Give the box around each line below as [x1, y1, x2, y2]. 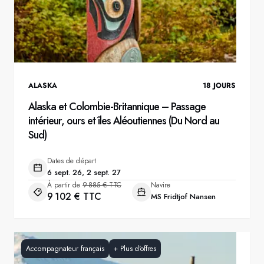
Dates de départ [47, 156, 96, 166]
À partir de [47, 180, 80, 190]
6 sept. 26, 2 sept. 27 [47, 167, 121, 178]
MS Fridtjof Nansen [151, 191, 216, 202]
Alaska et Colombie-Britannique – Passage [28, 99, 206, 114]
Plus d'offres [120, 243, 156, 254]
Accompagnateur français [26, 243, 104, 254]
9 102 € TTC [47, 190, 101, 203]
